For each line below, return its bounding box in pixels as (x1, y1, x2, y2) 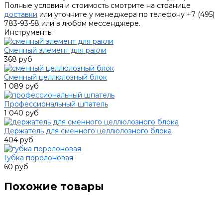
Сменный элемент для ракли (4, 46, 107, 55)
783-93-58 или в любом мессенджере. (4, 19, 140, 28)
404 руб (4, 135, 33, 145)
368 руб (4, 55, 32, 64)
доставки (4, 10, 37, 19)
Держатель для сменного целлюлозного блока (4, 126, 172, 136)
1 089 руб (4, 82, 39, 91)
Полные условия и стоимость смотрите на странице (4, 1, 191, 10)
